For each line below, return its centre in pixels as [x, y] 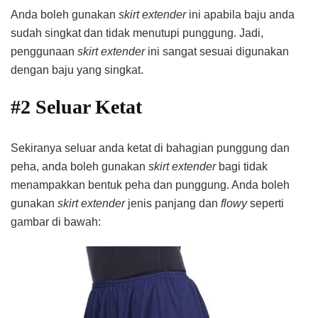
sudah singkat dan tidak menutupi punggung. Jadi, [137, 33]
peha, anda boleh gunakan [79, 167]
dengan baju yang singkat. [77, 70]
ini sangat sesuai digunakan [218, 52]
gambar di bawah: [56, 222]
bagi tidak [243, 167]
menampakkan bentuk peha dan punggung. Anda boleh [150, 185]
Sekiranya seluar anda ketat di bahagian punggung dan [150, 148]
